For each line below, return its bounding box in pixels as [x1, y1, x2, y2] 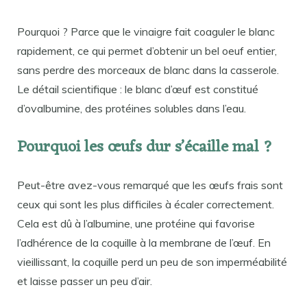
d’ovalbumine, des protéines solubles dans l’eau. [17, 101, 246, 115]
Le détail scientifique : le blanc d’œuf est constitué [17, 82, 258, 96]
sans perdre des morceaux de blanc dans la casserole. [17, 62, 279, 77]
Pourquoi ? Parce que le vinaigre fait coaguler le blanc [17, 24, 275, 38]
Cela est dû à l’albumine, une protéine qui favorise [17, 217, 255, 231]
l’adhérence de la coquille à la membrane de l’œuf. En [17, 236, 271, 250]
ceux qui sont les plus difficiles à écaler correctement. [17, 197, 274, 212]
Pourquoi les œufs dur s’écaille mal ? [17, 134, 273, 162]
